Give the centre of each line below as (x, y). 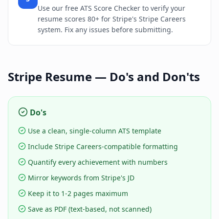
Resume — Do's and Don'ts (121, 77)
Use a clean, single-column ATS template (95, 131)
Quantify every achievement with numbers (98, 162)
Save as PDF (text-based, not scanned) (90, 209)
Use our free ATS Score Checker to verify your (111, 8)
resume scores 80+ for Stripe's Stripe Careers (112, 19)
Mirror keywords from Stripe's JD (81, 178)
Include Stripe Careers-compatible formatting (103, 147)
